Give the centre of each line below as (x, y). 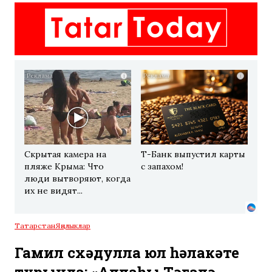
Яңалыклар (73, 226)
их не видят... (53, 191)
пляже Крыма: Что (64, 167)
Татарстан (35, 226)
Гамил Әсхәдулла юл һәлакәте (127, 253)
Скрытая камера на (65, 155)
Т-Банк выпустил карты (193, 155)
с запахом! (162, 167)
